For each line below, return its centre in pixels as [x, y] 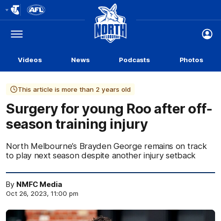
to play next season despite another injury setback [101, 155]
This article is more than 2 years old [74, 89]
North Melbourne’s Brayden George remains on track [106, 146]
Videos [30, 60]
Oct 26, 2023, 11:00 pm [42, 193]
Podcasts [134, 60]
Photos [191, 60]
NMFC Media [39, 184]
